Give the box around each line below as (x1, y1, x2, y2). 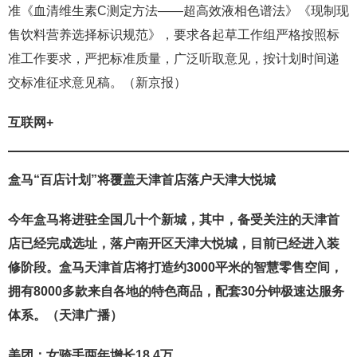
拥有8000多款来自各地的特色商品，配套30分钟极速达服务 (8, 284, 344, 299)
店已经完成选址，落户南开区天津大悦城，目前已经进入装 (8, 237, 339, 251)
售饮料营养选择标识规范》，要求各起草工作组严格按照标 (8, 28, 339, 42)
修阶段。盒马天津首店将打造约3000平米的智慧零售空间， (8, 261, 343, 275)
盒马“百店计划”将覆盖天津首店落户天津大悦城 (8, 173, 276, 187)
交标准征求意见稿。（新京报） (8, 76, 186, 90)
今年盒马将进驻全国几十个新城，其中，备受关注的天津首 (8, 213, 339, 227)
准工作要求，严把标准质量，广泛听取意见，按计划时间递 (8, 52, 339, 66)
